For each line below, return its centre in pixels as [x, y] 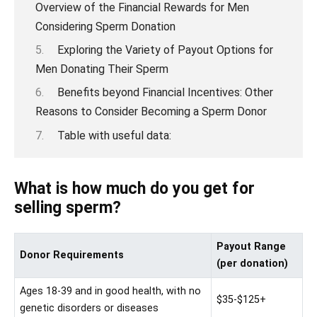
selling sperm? [68, 207]
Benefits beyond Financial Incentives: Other [165, 93]
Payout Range [252, 246]
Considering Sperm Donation [105, 26]
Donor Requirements [72, 255]
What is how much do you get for [134, 188]
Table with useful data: [114, 135]
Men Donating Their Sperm [102, 69]
